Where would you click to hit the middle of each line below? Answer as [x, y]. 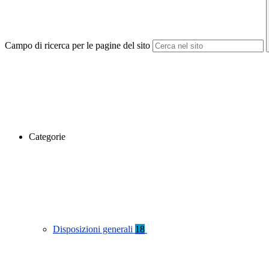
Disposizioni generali [94, 229]
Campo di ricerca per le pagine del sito [77, 46]
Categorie [47, 137]
